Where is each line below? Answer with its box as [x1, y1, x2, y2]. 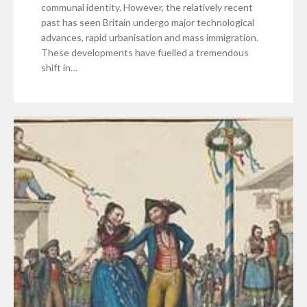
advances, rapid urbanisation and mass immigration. [41, 31, 258, 43]
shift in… [41, 61, 77, 73]
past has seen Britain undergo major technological [41, 16, 254, 28]
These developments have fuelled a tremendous [41, 46, 249, 58]
